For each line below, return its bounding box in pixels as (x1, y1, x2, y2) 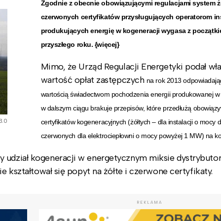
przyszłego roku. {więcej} (40, 40, 119, 48)
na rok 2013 (146, 76, 184, 84)
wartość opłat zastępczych (40, 74, 147, 85)
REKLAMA (136, 199, 162, 205)
